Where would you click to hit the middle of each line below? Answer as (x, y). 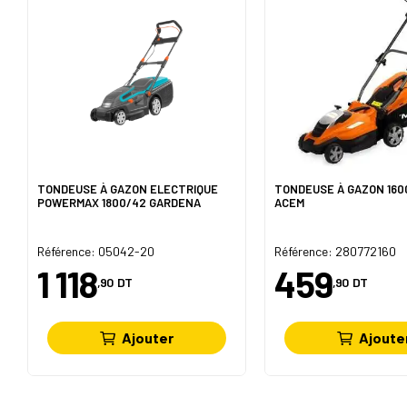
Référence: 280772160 (335, 251)
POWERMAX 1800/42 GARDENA (119, 202)
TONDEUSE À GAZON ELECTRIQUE (127, 189)
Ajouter (148, 338)
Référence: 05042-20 (95, 251)
